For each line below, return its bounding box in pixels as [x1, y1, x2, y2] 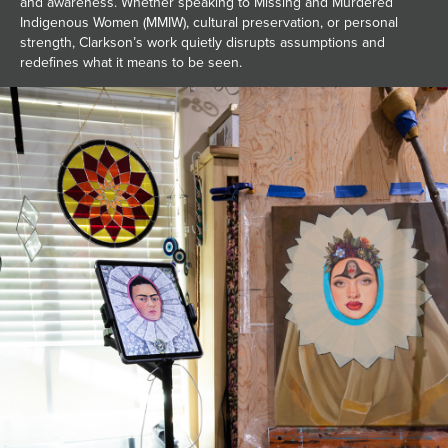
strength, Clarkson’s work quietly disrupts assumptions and [20, 33, 385, 51]
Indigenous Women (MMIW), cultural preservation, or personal [20, 13, 398, 31]
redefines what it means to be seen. [20, 53, 242, 71]
